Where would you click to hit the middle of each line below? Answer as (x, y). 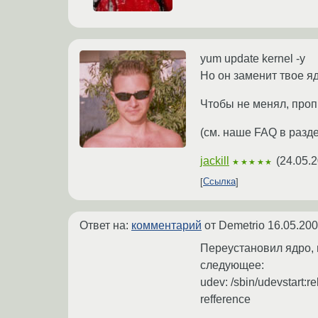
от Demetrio (235, 225)
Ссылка (219, 182)
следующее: (232, 265)
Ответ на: (105, 225)
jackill (215, 160)
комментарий (166, 225)
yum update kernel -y (253, 58)
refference (225, 299)
